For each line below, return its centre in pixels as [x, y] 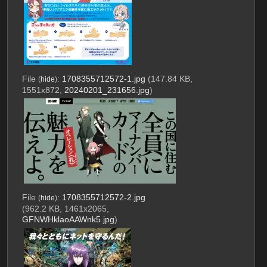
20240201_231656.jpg [107, 90]
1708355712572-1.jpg [103, 78]
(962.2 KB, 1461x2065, [65, 209]
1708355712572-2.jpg [103, 198]
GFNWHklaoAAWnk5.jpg [68, 220]
